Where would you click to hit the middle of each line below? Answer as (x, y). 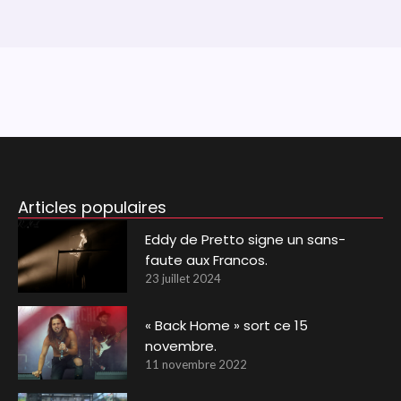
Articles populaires (92, 207)
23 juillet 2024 (183, 278)
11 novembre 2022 (196, 365)
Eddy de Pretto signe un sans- (246, 239)
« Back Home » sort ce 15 (227, 326)
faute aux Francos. (207, 260)
